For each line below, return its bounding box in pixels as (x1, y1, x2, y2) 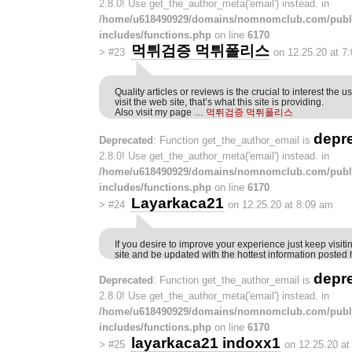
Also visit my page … (115, 107, 206, 118)
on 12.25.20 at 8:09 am (227, 198, 333, 211)
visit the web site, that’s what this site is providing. (115, 97, 324, 108)
